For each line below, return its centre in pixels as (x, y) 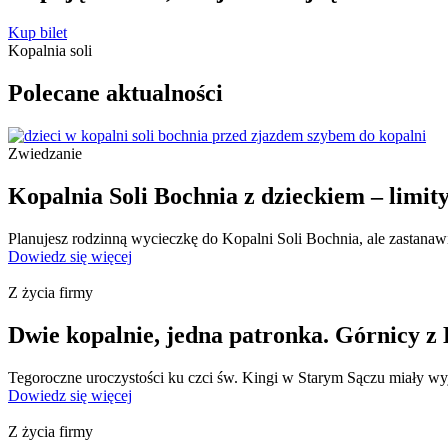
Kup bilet (37, 33)
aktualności (164, 93)
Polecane (57, 93)
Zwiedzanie (45, 154)
